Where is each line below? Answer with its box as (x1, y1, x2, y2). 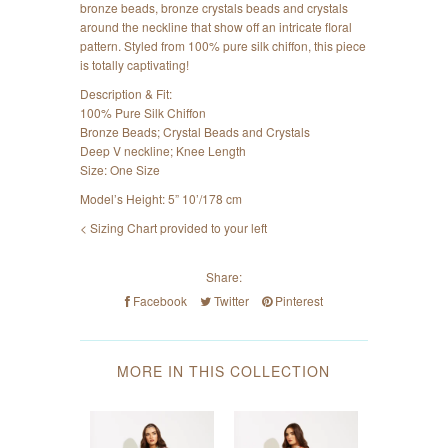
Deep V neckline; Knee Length (80, 142, 247, 160)
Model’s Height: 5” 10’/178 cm (80, 190, 243, 208)
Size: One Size (80, 161, 161, 179)
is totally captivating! (80, 56, 190, 74)
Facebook (129, 292, 187, 310)
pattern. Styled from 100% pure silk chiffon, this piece (80, 37, 367, 55)
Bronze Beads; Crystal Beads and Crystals (80, 123, 311, 141)
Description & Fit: (80, 85, 173, 103)
